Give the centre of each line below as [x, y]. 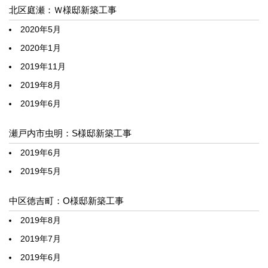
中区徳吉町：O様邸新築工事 [66, 200]
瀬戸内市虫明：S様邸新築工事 [70, 133]
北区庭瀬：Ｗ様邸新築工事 [63, 10]
